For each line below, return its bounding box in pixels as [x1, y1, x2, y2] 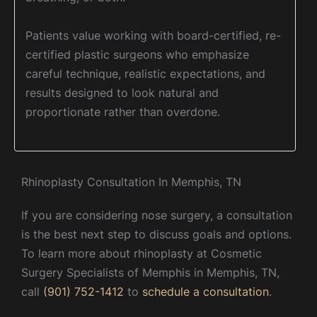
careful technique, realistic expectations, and [25, 66, 265, 81]
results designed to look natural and [25, 85, 219, 100]
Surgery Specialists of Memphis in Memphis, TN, [21, 265, 279, 279]
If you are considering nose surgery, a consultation [21, 207, 292, 222]
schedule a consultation [142, 284, 269, 299]
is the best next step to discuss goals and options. [21, 226, 292, 241]
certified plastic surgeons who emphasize [25, 47, 249, 62]
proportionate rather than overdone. [25, 104, 220, 119]
